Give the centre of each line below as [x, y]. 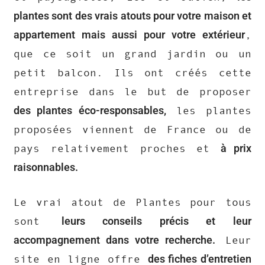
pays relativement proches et [117, 149]
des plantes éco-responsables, [90, 111]
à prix [236, 148]
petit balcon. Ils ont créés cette [132, 73]
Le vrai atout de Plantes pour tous [132, 203]
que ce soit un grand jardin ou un [132, 54]
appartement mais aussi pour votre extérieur [129, 35]
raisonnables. [46, 167]
